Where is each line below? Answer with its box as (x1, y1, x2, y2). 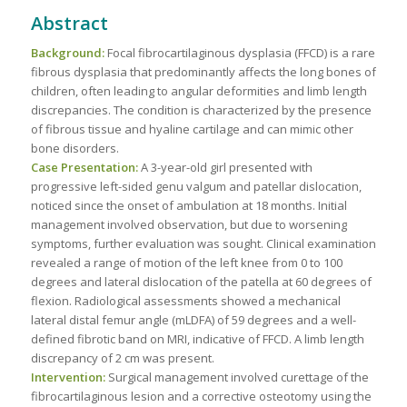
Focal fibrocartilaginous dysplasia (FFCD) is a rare (104, 45, 375, 62)
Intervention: (30, 369, 105, 386)
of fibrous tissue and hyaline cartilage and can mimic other (30, 121, 353, 138)
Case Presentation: (30, 159, 138, 176)
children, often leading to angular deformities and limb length (30, 83, 367, 100)
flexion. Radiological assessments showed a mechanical (30, 293, 341, 310)
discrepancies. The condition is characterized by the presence (30, 102, 372, 119)
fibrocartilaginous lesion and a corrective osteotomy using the (30, 388, 372, 405)
